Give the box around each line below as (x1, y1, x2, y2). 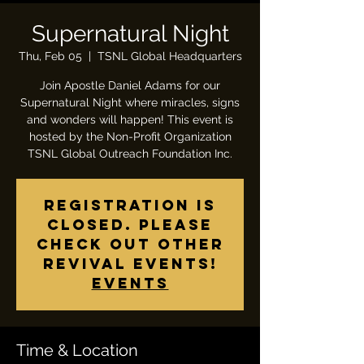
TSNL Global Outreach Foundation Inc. (28, 147, 232, 160)
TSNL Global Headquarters (97, 50, 242, 63)
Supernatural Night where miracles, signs (20, 96, 240, 109)
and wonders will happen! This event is (27, 113, 233, 126)
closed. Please (47, 215, 213, 234)
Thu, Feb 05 (18, 50, 82, 63)
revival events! (42, 254, 218, 273)
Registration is (44, 196, 216, 214)
